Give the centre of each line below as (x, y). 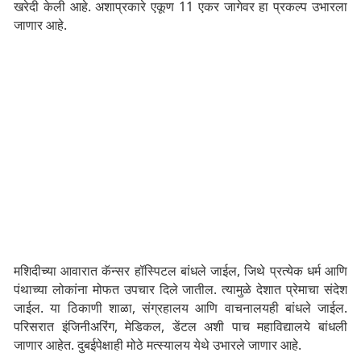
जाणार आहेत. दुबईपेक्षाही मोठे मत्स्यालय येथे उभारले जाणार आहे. (158, 345)
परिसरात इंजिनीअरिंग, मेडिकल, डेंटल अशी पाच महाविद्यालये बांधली (180, 327)
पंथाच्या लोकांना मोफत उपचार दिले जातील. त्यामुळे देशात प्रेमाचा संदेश (180, 290)
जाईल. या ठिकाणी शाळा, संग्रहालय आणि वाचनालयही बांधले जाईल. (180, 308)
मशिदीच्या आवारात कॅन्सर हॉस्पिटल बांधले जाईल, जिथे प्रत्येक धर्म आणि (180, 271)
